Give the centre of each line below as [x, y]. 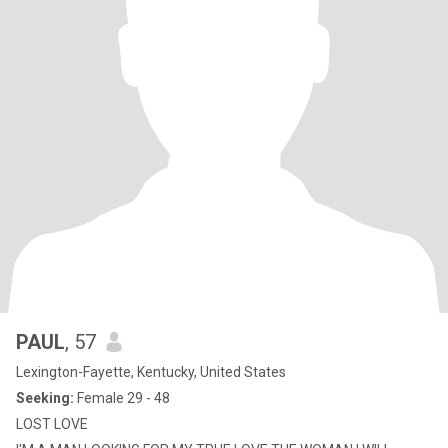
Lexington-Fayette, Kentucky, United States [151, 372]
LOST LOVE [52, 424]
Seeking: [45, 398]
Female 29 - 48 [122, 398]
